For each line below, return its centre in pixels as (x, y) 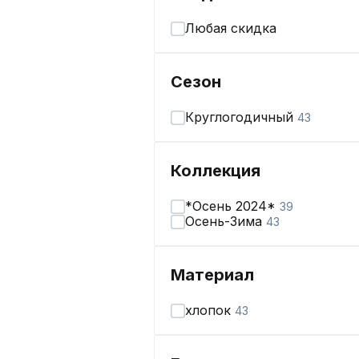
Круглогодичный (241, 117)
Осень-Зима (226, 221)
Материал (212, 275)
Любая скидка (231, 28)
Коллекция (216, 171)
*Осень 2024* (232, 206)
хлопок (210, 310)
